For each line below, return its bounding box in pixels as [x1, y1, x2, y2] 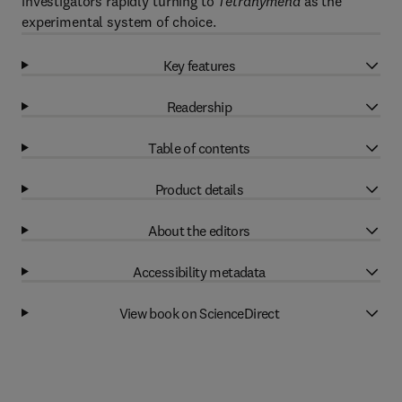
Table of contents [148, 138, 250, 157]
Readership [166, 97, 232, 116]
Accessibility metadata [133, 262, 266, 281]
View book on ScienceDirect [118, 303, 280, 322]
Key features [162, 56, 236, 74]
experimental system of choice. [22, 13, 216, 31]
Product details [154, 179, 244, 198]
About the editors [148, 221, 250, 240]
